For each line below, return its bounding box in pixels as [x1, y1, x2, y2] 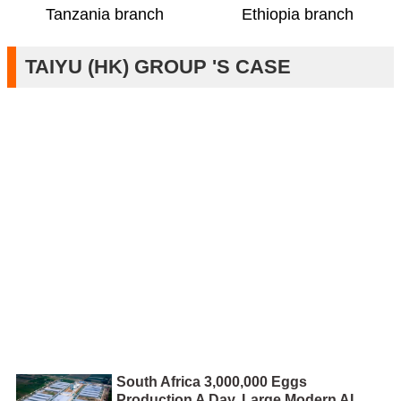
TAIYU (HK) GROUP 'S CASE [25, 55, 291, 78]
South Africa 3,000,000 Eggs [116, 374, 307, 390]
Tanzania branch [45, 4, 164, 23]
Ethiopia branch [241, 4, 354, 23]
